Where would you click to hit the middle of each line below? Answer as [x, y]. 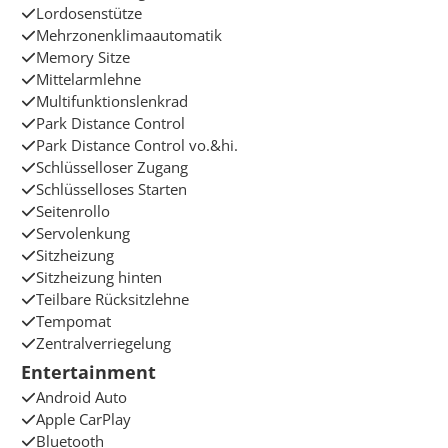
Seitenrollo [73, 211]
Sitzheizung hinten [99, 277]
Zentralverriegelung [104, 343]
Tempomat [74, 321]
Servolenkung [83, 233]
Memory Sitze [83, 57]
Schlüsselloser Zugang [112, 167]
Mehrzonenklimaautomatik [129, 35]
